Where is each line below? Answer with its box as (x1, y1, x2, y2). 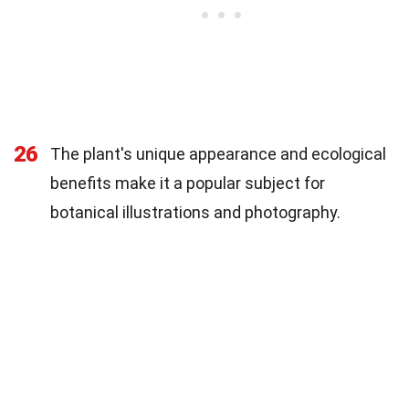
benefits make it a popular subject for (50, 173, 325, 193)
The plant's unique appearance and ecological (50, 143, 386, 163)
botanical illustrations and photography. (50, 202, 341, 222)
